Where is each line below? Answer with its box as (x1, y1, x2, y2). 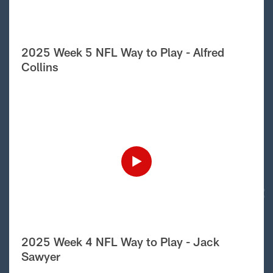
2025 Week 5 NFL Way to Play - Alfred (21, 44, 224, 59)
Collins (21, 59, 58, 74)
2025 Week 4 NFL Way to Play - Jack (21, 234, 219, 249)
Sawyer (21, 249, 60, 263)
